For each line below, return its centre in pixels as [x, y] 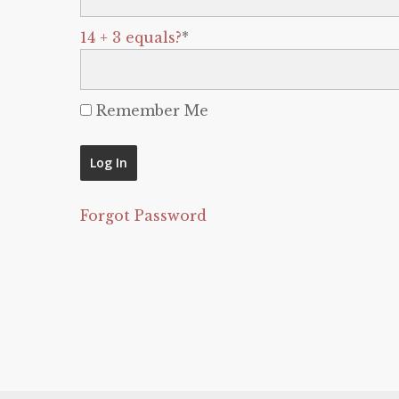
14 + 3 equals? [131, 37]
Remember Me [150, 110]
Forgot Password [143, 216]
